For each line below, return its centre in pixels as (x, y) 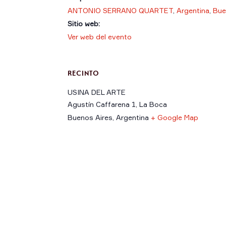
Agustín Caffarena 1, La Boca (118, 104)
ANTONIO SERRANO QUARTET (121, 10)
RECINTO (84, 73)
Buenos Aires (90, 117)
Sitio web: (84, 23)
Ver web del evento (100, 36)
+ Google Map (175, 117)
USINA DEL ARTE (97, 92)
